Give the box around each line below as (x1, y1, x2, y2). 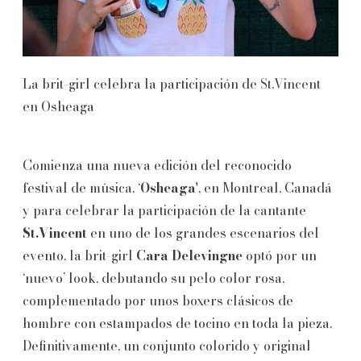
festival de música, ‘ (23, 177, 140, 197)
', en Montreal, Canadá (196, 177, 332, 197)
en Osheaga (23, 96, 94, 116)
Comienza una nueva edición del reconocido (23, 155, 292, 175)
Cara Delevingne (136, 245, 243, 265)
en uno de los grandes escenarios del (87, 222, 319, 243)
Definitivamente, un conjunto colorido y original (23, 335, 311, 355)
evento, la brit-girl (23, 245, 136, 265)
